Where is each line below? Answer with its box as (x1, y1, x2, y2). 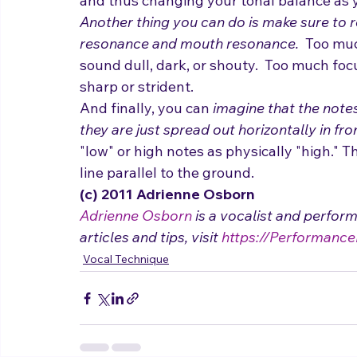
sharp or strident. (80, 95, 197, 113)
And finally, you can (80, 116, 210, 135)
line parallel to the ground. (80, 181, 254, 199)
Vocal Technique (83, 269, 169, 284)
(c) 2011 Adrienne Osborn (80, 202, 258, 221)
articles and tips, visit (80, 245, 222, 264)
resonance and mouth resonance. (80, 52, 299, 70)
